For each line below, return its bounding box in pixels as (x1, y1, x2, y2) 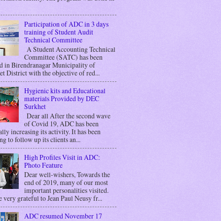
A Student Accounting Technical (24, 44, 115, 54)
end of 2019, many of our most (24, 177, 108, 187)
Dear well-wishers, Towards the (24, 169, 110, 179)
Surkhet (24, 101, 46, 111)
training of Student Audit (24, 27, 93, 37)
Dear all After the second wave (24, 110, 110, 120)
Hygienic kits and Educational (24, 85, 106, 95)
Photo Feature (24, 160, 63, 170)
